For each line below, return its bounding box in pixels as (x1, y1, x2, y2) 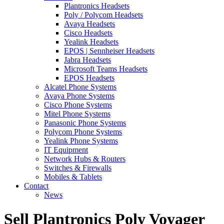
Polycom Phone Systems (44, 127, 122, 136)
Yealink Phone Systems (44, 136, 118, 145)
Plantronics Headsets (64, 1, 129, 10)
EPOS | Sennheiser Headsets (64, 46, 154, 55)
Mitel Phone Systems (44, 109, 110, 118)
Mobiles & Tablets (44, 172, 102, 181)
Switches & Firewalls (44, 163, 111, 172)
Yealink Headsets (64, 37, 118, 46)
